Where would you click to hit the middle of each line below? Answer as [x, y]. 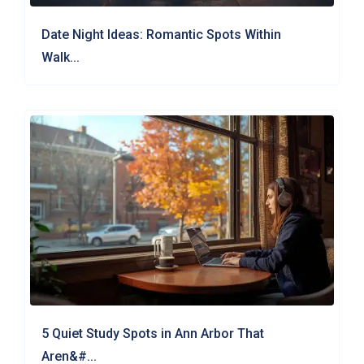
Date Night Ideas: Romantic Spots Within [162, 35]
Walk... [61, 58]
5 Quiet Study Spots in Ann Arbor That [153, 333]
